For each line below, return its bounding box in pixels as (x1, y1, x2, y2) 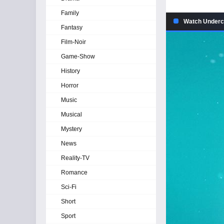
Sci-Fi (61, 183, 76, 190)
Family (61, 9, 79, 16)
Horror (61, 82, 78, 89)
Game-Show (61, 53, 95, 60)
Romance (61, 169, 87, 176)
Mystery (61, 125, 82, 132)
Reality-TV (61, 154, 89, 161)
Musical (61, 111, 82, 118)
